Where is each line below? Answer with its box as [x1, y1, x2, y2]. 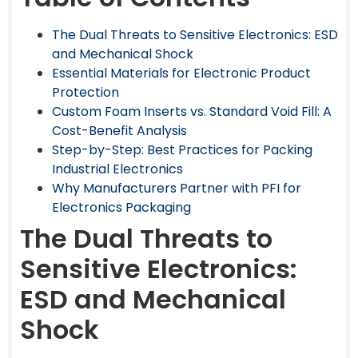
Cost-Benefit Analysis [52, 121, 187, 140]
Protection [52, 82, 119, 101]
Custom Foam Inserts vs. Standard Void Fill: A [52, 101, 332, 121]
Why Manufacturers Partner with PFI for [52, 178, 301, 197]
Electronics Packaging [52, 197, 191, 217]
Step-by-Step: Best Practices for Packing [52, 140, 312, 159]
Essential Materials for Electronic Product [52, 63, 311, 82]
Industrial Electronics [52, 159, 183, 178]
